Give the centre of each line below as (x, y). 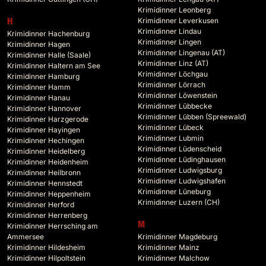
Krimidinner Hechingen (46, 141)
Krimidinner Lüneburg (174, 192)
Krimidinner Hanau (39, 98)
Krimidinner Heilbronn (44, 173)
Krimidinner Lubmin (171, 138)
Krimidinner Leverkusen (178, 21)
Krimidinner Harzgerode (48, 119)
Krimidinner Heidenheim (48, 162)
